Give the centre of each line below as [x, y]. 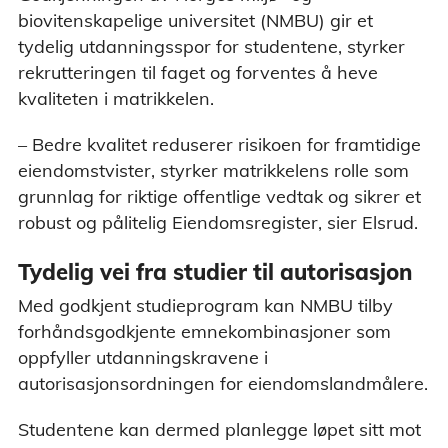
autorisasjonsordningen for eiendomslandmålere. [223, 384]
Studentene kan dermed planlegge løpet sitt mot [219, 430]
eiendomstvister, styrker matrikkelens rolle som [213, 170]
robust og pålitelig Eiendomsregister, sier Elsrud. [218, 222]
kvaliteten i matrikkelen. [116, 98]
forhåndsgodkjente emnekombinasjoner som [204, 332]
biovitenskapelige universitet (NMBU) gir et [195, 20]
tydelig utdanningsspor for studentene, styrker [211, 46]
